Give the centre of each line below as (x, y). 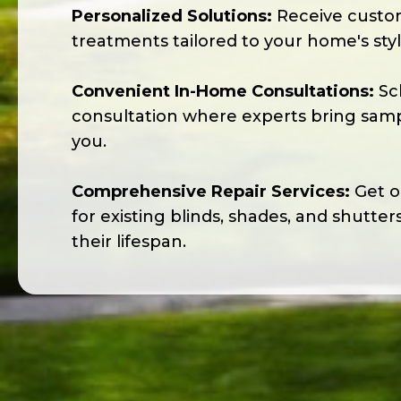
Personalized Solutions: (172, 16)
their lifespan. (129, 241)
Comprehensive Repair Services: (211, 191)
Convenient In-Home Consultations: (223, 91)
